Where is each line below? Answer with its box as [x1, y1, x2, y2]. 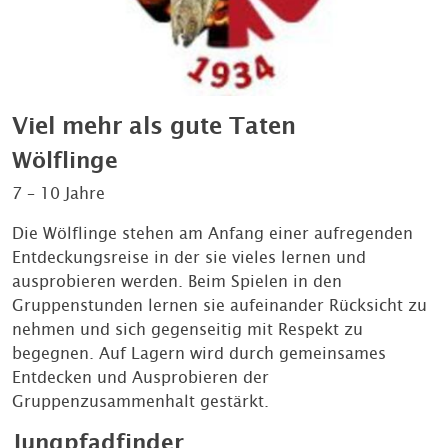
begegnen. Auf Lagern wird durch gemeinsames [12, 344, 386, 363]
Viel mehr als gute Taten [12, 112, 296, 139]
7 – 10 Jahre [12, 184, 105, 203]
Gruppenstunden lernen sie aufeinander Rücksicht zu [12, 296, 427, 315]
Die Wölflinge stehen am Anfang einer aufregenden [12, 224, 413, 243]
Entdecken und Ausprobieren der [12, 368, 269, 387]
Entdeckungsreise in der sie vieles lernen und [12, 248, 366, 267]
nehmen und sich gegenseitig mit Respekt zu [12, 320, 363, 339]
